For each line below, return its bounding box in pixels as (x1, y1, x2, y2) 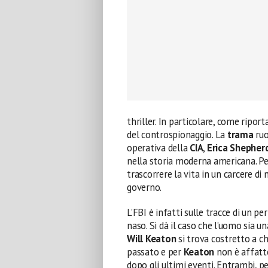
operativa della (127, 141, 190, 154)
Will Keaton (127, 232, 179, 245)
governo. (127, 181, 162, 194)
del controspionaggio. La (127, 128, 227, 141)
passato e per (127, 245, 184, 258)
